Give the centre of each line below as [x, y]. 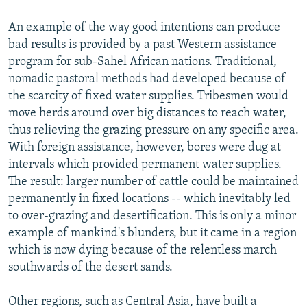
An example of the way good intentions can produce [144, 27]
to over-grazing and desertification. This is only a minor [152, 216]
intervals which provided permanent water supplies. [145, 164]
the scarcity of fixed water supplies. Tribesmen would [148, 96]
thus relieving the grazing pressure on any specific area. [153, 130]
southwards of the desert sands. [90, 267]
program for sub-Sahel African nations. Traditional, [143, 62]
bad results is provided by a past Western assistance [143, 45]
